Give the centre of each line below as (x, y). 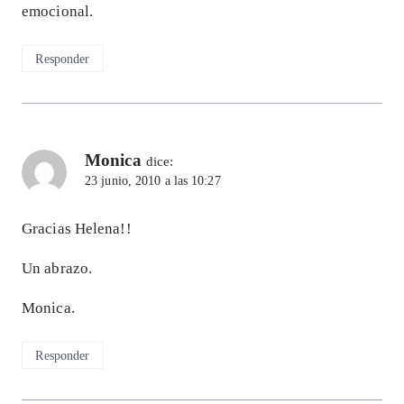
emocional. (58, 12)
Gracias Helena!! (77, 229)
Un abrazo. (57, 269)
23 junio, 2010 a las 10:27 (153, 181)
